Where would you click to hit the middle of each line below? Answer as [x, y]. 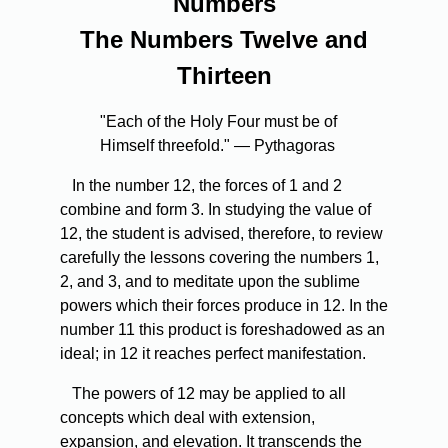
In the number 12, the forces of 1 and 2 [201, 186]
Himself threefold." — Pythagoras [217, 146]
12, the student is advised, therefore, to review [221, 234]
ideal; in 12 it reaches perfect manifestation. [213, 354]
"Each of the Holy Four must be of [218, 122]
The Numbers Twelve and [224, 40]
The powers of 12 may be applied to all [203, 394]
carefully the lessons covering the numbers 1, [219, 258]
